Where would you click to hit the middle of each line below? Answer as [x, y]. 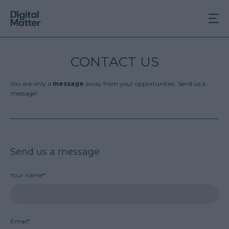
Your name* [28, 175]
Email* [20, 221]
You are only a [31, 84]
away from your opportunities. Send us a [145, 84]
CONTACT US [114, 62]
